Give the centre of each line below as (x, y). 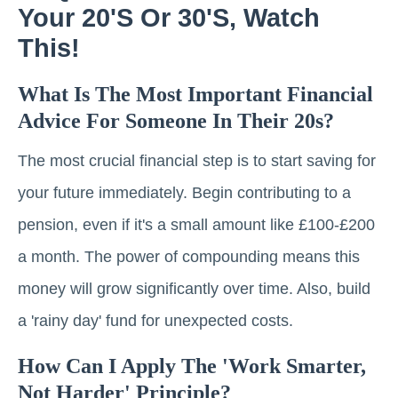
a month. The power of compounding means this (189, 257)
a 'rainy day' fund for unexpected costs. (155, 321)
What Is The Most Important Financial (195, 95)
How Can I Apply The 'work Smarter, (192, 366)
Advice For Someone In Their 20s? (176, 121)
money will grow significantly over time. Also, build (194, 289)
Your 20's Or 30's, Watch (169, 18)
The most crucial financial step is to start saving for (197, 161)
